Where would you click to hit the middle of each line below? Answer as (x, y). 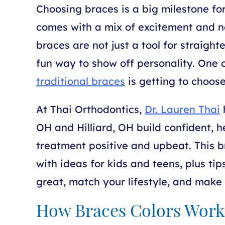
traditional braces (81, 81)
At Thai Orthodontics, (90, 109)
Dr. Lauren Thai (182, 109)
